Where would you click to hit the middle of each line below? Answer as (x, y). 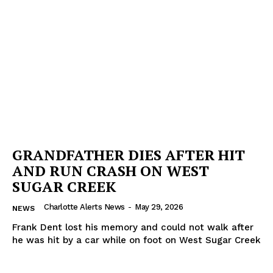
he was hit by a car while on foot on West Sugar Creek (136, 240)
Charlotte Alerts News (84, 207)
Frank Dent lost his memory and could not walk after (133, 227)
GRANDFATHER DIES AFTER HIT (129, 154)
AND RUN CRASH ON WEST (111, 170)
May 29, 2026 (159, 207)
